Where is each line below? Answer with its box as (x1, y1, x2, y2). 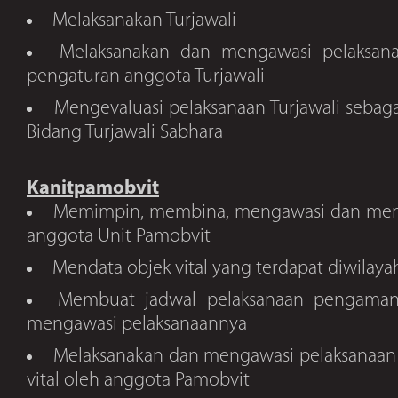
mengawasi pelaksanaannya (27, 314, 247, 335)
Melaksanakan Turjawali (52, 11, 237, 31)
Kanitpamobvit (27, 179, 159, 199)
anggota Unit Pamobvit (27, 227, 211, 247)
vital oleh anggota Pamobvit (27, 370, 250, 391)
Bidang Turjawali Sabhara (27, 123, 223, 143)
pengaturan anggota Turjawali (27, 67, 265, 87)
